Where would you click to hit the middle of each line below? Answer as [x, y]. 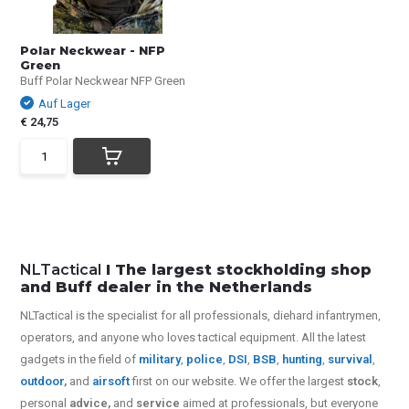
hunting [303, 359]
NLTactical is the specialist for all [107, 315]
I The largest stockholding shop [237, 270]
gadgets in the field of [80, 359]
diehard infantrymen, [327, 315]
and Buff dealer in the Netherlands [167, 287]
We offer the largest [294, 381]
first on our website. [185, 381]
